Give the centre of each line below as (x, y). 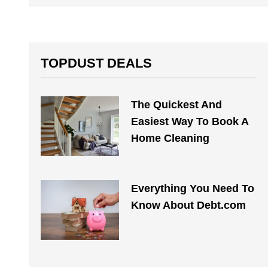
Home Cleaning (170, 138)
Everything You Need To (192, 188)
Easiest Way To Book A (189, 121)
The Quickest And (176, 105)
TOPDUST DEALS (96, 63)
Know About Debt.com (188, 205)
